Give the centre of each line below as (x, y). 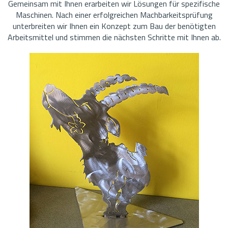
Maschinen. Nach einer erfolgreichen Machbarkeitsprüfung (114, 15)
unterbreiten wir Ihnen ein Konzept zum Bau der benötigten (114, 26)
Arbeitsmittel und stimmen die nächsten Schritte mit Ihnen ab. (114, 37)
